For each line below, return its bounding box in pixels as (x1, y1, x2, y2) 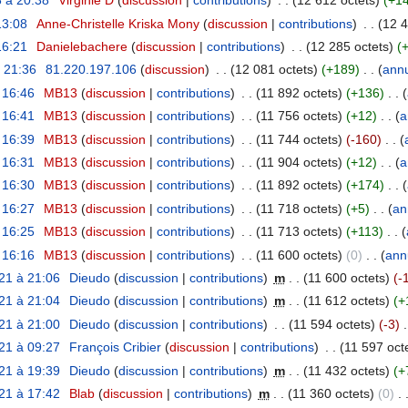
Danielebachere (36, 39, 127, 55)
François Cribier (68, 340, 161, 355)
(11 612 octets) (302, 293, 390, 309)
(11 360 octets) (287, 385, 374, 401)
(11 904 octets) (255, 155, 342, 170)
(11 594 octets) (288, 316, 375, 331)
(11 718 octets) (255, 200, 342, 216)
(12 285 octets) (305, 39, 393, 55)
